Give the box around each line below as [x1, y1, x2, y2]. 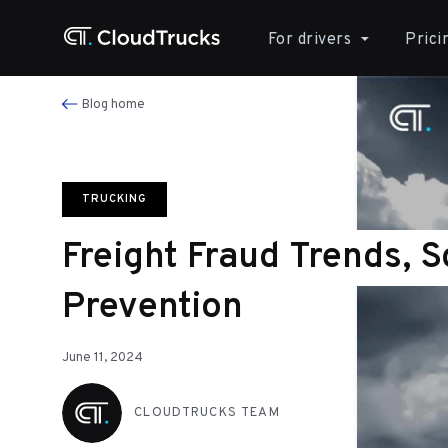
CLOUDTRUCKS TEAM [134, 405, 280, 421]
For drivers [268, 30, 352, 50]
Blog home [82, 97, 145, 113]
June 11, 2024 [62, 350, 143, 366]
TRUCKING [82, 192, 147, 206]
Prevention [62, 285, 243, 331]
